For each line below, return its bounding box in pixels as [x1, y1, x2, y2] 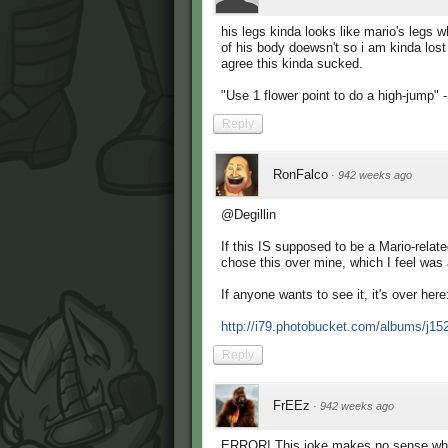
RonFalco [273, 167, 328, 183]
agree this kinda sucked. [221, 56, 363, 72]
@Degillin [221, 207, 276, 223]
